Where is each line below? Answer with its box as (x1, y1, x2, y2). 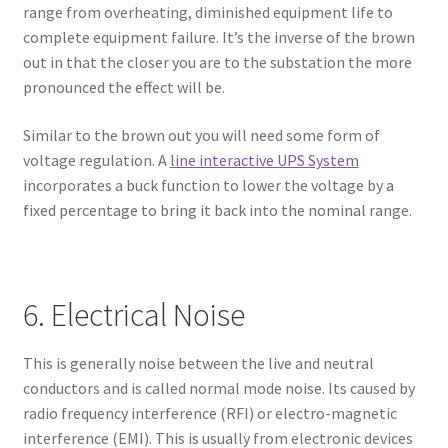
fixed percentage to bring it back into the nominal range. (22, 199, 412, 220)
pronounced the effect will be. (22, 77, 225, 98)
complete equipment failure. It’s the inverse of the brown (22, 27, 415, 48)
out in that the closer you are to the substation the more (22, 52, 412, 73)
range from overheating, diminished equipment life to (22, 2, 393, 23)
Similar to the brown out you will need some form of (22, 124, 380, 145)
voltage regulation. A (22, 149, 170, 170)
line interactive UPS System (169, 149, 359, 170)
